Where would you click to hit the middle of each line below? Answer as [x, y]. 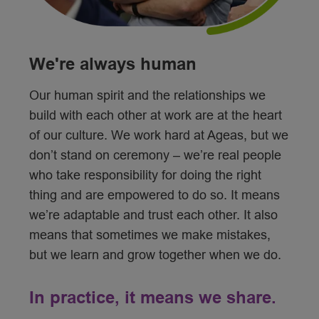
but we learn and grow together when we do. [155, 255]
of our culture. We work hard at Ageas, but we [158, 135]
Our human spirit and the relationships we [147, 95]
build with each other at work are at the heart [155, 115]
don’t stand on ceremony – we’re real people [155, 155]
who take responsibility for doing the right [145, 175]
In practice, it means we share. [152, 297]
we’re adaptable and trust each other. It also [153, 215]
